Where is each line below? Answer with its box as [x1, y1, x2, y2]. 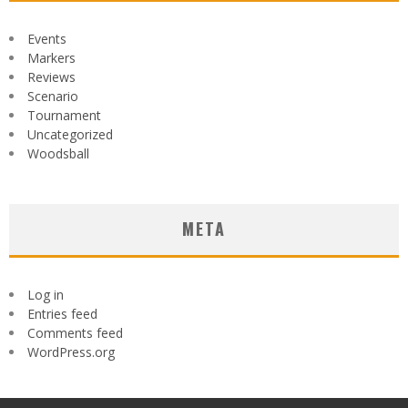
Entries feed [27, 305, 97, 323]
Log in [27, 286, 64, 304]
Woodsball [27, 145, 89, 163]
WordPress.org [27, 343, 115, 362]
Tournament [27, 107, 101, 125]
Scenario [27, 87, 78, 106]
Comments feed [27, 324, 123, 342]
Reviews [27, 68, 76, 87]
